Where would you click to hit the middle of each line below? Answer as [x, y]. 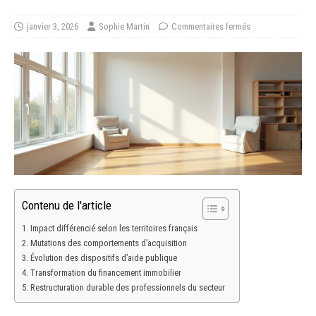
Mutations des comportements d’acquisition [108, 243]
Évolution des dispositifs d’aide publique [103, 257]
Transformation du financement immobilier [105, 272]
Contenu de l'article [67, 206]
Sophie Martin [124, 27]
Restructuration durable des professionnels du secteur [127, 287]
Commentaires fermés [211, 27]
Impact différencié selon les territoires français [114, 228]
